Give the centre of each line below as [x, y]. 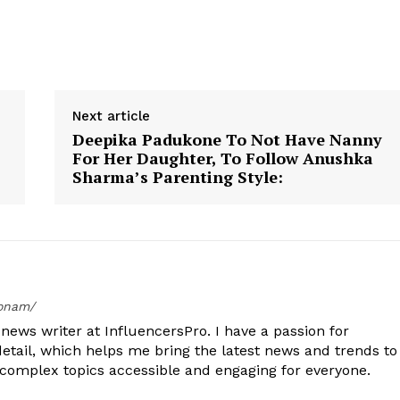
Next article [111, 116]
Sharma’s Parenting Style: [177, 177]
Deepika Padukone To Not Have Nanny [227, 139]
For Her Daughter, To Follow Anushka [222, 158]
